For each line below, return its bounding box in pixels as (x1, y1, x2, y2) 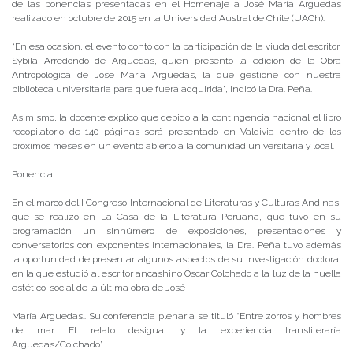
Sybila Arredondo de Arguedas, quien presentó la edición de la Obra (12, 54, 341, 66)
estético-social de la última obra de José (12, 281, 185, 293)
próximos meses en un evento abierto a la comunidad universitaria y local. (12, 139, 334, 151)
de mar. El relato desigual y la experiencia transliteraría (12, 324, 341, 336)
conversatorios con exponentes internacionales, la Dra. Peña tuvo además (12, 239, 341, 251)
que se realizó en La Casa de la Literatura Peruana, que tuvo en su (12, 210, 341, 222)
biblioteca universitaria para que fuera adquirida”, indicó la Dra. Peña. (12, 83, 312, 95)
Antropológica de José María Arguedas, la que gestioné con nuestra (12, 69, 341, 80)
